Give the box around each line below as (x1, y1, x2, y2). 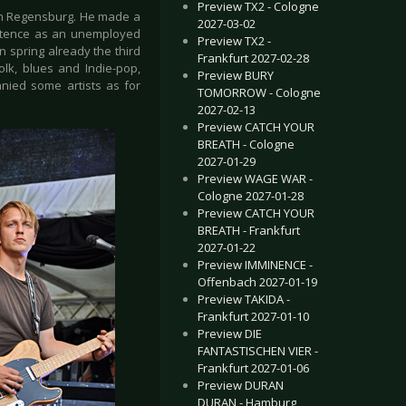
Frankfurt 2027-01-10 (198, 308, 309, 324)
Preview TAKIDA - (198, 291, 290, 307)
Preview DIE (198, 325, 262, 342)
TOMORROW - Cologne (198, 84, 321, 101)
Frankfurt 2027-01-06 (198, 360, 309, 376)
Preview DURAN (198, 377, 284, 393)
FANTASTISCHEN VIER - (198, 343, 318, 359)
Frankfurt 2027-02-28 (198, 50, 309, 66)
